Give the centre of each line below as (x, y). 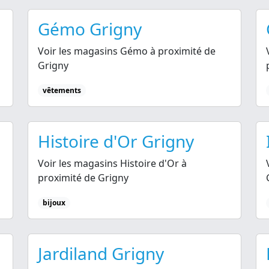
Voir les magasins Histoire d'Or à (112, 163)
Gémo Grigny (90, 29)
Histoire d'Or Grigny (116, 141)
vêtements (62, 90)
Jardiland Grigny (101, 253)
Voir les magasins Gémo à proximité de (127, 51)
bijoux (54, 202)
